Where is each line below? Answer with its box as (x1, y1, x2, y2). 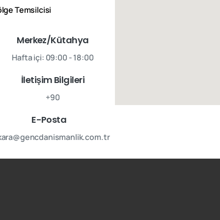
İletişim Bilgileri (21, 73, 85, 86)
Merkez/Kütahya (17, 33, 89, 46)
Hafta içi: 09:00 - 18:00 (12, 52, 94, 63)
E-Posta (31, 113, 67, 126)
